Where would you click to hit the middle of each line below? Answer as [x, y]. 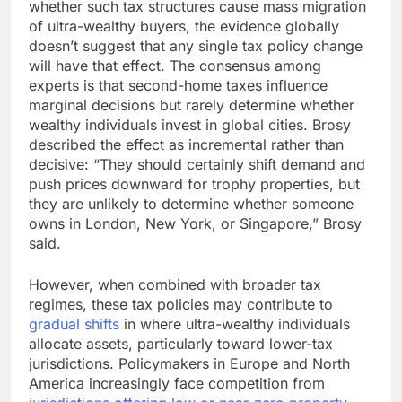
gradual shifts [74, 324]
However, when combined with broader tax [175, 285]
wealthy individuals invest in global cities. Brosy [190, 125]
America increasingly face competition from [177, 384]
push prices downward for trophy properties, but [194, 184]
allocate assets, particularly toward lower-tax [181, 344]
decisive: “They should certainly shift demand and [197, 165]
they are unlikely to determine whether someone [191, 204]
